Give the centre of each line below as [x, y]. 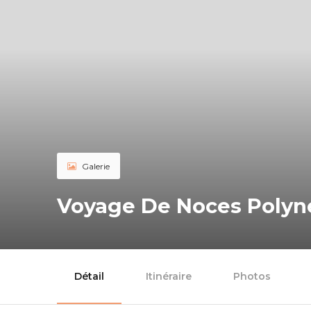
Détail [89, 277]
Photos [252, 277]
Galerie [96, 167]
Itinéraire [169, 277]
